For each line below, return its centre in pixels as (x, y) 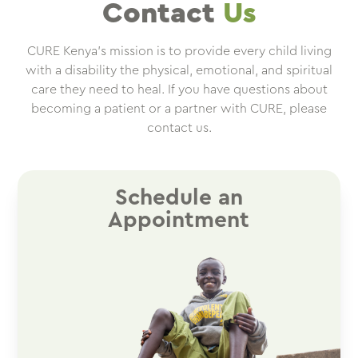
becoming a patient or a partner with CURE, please (179, 109)
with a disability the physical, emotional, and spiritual (179, 71)
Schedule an (179, 198)
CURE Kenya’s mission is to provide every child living (179, 52)
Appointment (179, 220)
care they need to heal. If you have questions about (179, 90)
